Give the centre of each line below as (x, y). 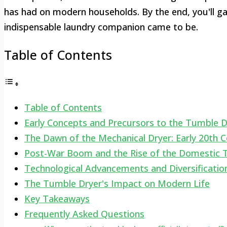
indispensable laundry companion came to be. (101, 27)
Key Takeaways (57, 198)
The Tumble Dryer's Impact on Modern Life (117, 183)
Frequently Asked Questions (84, 214)
